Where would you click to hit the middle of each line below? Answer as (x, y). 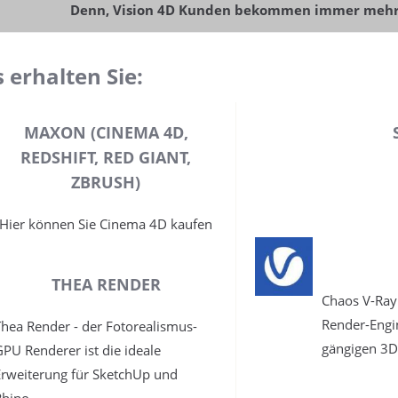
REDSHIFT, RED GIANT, (106, 158)
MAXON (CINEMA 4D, (106, 133)
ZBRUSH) (106, 183)
